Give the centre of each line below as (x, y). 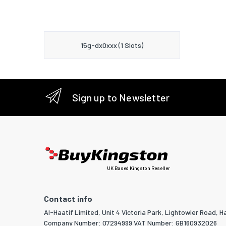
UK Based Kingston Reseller (138, 168)
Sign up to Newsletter (121, 98)
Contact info (68, 199)
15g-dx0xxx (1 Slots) (112, 45)
